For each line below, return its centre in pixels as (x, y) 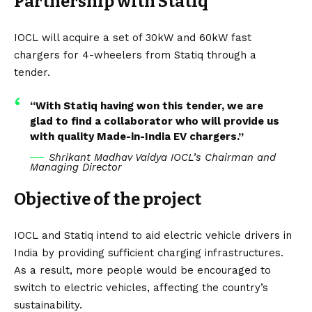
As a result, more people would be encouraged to (142, 270)
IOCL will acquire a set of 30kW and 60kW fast (133, 37)
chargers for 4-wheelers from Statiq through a (135, 55)
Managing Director (76, 167)
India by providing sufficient (86, 252)
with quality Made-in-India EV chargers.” (136, 136)
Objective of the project (108, 199)
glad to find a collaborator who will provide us (154, 121)
